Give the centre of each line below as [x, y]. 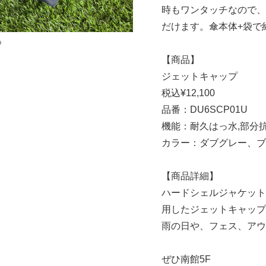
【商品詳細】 [190, 176]
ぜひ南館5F [186, 259]
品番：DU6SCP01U [205, 109]
